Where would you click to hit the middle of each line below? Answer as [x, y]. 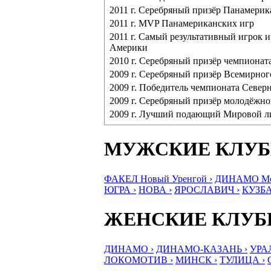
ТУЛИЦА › [242, 260]
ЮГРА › [120, 189]
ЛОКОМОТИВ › [139, 260]
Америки [129, 47]
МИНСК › [196, 260]
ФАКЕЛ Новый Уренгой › [158, 178]
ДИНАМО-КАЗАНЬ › [202, 249]
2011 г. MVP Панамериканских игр [182, 23]
